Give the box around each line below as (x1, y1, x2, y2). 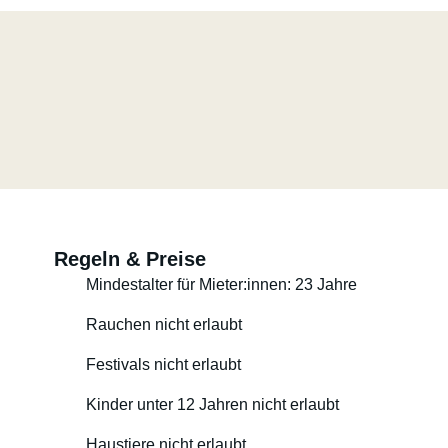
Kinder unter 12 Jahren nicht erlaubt (85, 396, 339, 413)
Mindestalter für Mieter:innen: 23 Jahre (85, 276, 357, 293)
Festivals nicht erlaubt (85, 356, 241, 373)
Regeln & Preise (53, 248, 206, 270)
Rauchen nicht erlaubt (85, 316, 242, 333)
